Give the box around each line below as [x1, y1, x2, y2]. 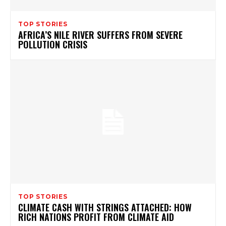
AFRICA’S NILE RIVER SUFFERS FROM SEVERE [18, 28, 183, 41]
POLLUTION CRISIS [18, 37, 87, 51]
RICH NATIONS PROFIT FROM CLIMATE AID [18, 210, 174, 223]
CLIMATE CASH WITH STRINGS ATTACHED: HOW [18, 200, 192, 214]
